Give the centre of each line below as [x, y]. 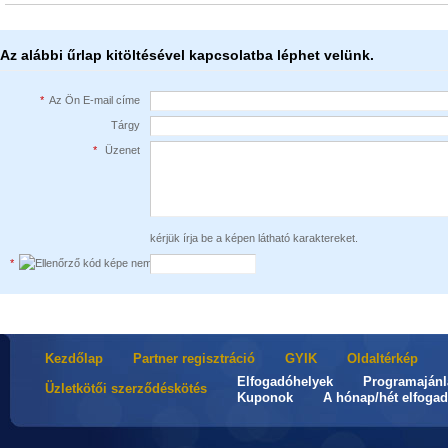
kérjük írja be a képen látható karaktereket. [254, 238]
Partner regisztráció [194, 358]
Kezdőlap [74, 358]
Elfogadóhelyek [285, 381]
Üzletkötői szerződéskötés [126, 388]
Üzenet [121, 150]
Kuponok [265, 397]
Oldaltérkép [382, 358]
